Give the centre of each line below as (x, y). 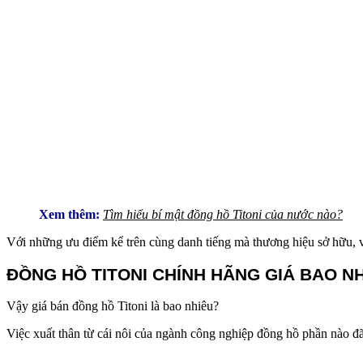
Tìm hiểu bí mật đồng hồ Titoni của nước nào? (223, 214)
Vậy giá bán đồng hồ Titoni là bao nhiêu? (113, 306)
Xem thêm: (69, 214)
